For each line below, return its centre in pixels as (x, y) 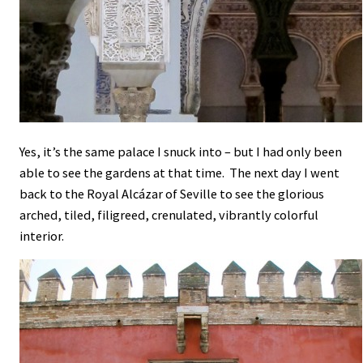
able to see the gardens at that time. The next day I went (179, 172)
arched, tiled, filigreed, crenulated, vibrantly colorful (169, 214)
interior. (42, 235)
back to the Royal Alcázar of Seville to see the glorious (172, 193)
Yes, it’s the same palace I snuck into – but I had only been (181, 151)
